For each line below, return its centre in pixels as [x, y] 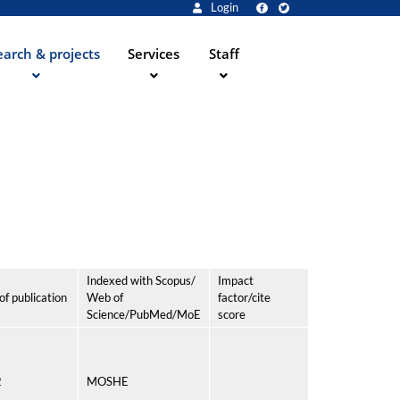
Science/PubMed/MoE [144, 314]
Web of [105, 297]
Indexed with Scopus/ [141, 280]
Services [154, 54]
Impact [236, 280]
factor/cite [244, 297]
